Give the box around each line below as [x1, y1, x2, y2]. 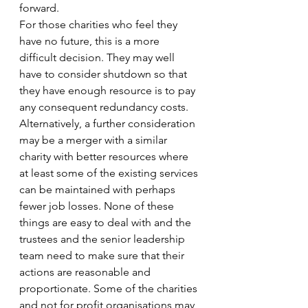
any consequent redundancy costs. [19, 100, 191, 113]
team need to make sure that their [19, 249, 187, 262]
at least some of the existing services [19, 166, 201, 179]
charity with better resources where [19, 150, 191, 163]
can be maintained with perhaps [19, 183, 178, 196]
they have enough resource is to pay [19, 84, 198, 97]
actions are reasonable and [19, 265, 153, 278]
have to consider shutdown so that [19, 67, 190, 80]
